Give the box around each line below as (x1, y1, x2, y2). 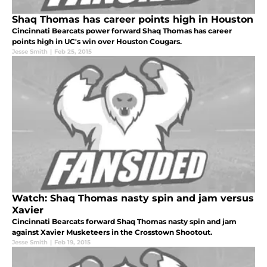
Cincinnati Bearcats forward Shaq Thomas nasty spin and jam (12, 217, 237, 226)
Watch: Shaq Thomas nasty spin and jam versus (12, 193, 254, 204)
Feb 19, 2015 (54, 238, 91, 247)
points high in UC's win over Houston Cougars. (12, 37, 182, 46)
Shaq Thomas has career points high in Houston (12, 14, 253, 26)
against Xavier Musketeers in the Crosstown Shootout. (12, 228, 212, 237)
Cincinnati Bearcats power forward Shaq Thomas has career (12, 26, 232, 36)
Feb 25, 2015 (54, 48, 92, 56)
